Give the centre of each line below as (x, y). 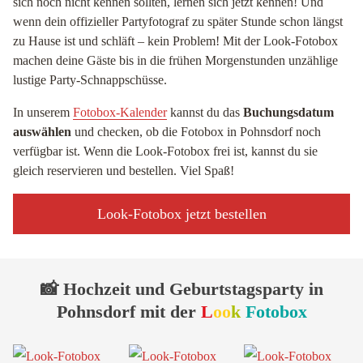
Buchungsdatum (288, 112)
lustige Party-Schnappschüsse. (90, 80)
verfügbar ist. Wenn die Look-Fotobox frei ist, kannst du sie (165, 151)
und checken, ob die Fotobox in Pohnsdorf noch (196, 132)
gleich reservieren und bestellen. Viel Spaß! (124, 171)
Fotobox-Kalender (120, 112)
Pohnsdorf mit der (128, 312)
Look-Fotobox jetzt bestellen (181, 214)
